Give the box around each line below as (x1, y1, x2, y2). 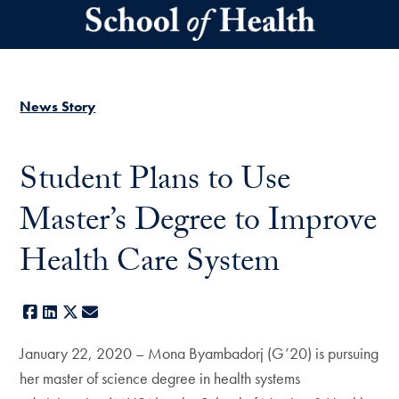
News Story (20, 96, 96, 116)
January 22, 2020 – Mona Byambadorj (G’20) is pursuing (20, 342, 379, 363)
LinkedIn (60, 301, 110, 322)
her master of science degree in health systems (20, 367, 301, 388)
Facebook (39, 301, 101, 322)
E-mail (100, 301, 140, 322)
